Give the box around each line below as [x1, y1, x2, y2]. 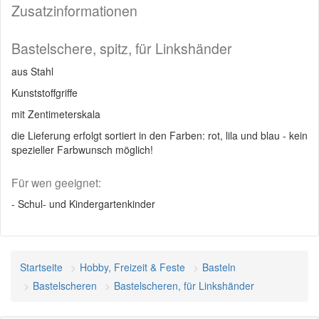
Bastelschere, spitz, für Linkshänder [11, 38, 232, 58]
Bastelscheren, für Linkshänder [114, 278, 254, 293]
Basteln [202, 260, 236, 274]
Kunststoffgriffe [11, 85, 78, 100]
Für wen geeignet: [11, 174, 101, 190]
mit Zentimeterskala [11, 107, 100, 121]
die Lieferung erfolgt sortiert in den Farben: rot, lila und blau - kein [11, 128, 308, 142]
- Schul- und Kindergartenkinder [11, 197, 155, 211]
